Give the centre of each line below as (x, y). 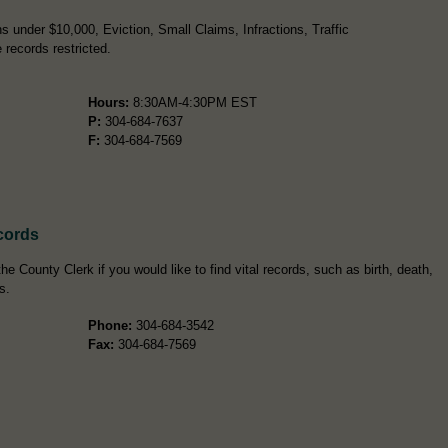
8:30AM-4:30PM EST (192, 102)
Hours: (108, 102)
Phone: (109, 325)
